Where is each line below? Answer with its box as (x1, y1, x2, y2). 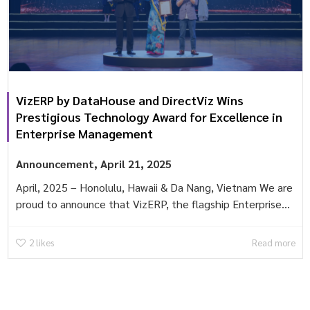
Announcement (16, 156, 94, 172)
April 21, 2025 (100, 156, 172, 172)
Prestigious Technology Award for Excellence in (16, 109, 282, 125)
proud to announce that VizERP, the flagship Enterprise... (16, 197, 290, 212)
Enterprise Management (16, 125, 153, 142)
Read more (252, 236, 295, 249)
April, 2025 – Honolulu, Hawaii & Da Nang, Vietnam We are (16, 180, 293, 195)
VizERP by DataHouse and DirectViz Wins (16, 92, 244, 109)
